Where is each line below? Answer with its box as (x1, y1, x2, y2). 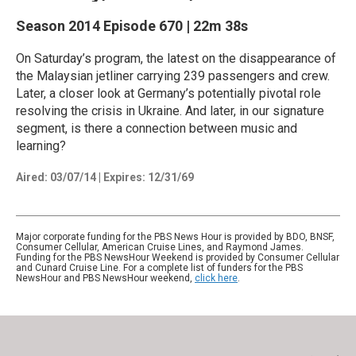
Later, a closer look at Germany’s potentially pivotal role (16, 85, 321, 101)
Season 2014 (16, 17, 103, 34)
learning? (16, 137, 66, 153)
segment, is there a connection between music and (16, 120, 297, 136)
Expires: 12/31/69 (103, 170, 194, 184)
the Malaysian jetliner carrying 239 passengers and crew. (16, 68, 330, 83)
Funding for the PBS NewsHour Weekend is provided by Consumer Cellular (16, 251, 339, 263)
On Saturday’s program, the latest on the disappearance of (16, 50, 336, 66)
